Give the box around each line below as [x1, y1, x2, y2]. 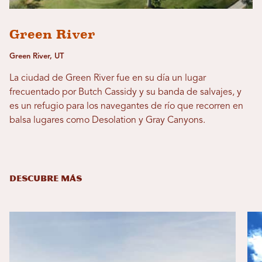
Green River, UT [9, 52, 64, 60]
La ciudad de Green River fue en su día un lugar [9, 73, 206, 83]
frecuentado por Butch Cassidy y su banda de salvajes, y [9, 87, 242, 97]
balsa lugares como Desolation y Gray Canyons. [9, 115, 205, 125]
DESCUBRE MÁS [9, 173, 82, 184]
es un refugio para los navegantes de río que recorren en [9, 101, 243, 111]
